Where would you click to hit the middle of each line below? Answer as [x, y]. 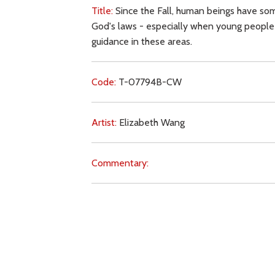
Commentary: [120, 163]
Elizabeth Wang [152, 123]
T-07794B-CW [150, 82]
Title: [104, 11]
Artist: [106, 123]
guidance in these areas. [142, 42]
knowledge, [190, 204]
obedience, [240, 204]
